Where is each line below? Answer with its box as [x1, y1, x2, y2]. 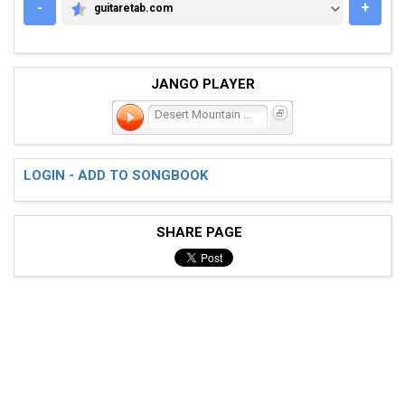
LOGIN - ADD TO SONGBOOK [24, 166, 208, 184]
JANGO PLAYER [150, 75, 255, 92]
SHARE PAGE [155, 223, 250, 240]
